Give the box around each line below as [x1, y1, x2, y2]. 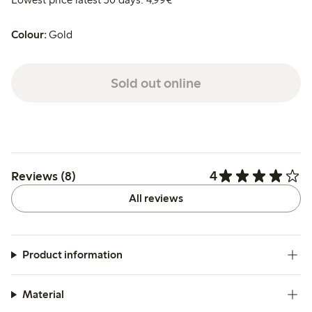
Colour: [11, 28, 47, 42]
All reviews [128, 192, 183, 205]
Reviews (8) [11, 168, 76, 184]
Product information [22, 248, 123, 262]
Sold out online [110, 74, 201, 91]
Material [22, 288, 64, 302]
